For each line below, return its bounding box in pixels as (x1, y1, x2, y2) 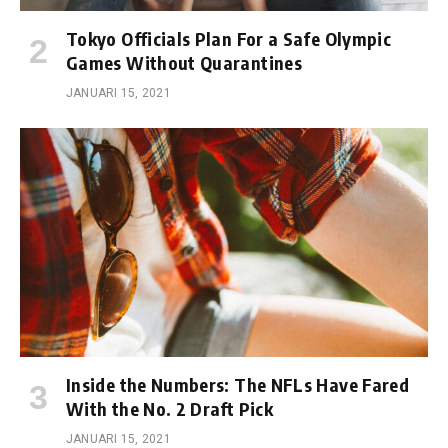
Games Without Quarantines (66, 50, 303, 74)
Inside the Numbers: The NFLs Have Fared (66, 373, 410, 397)
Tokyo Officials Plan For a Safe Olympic (66, 26, 392, 50)
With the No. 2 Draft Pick (66, 397, 274, 421)
